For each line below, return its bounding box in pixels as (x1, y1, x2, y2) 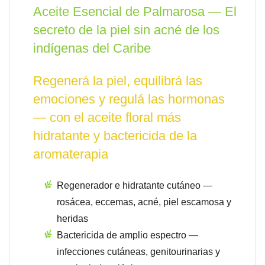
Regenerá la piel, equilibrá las (33, 73, 202, 89)
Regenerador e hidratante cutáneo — (57, 180, 212, 191)
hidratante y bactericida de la (33, 128, 197, 144)
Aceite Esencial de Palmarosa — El (33, 4, 237, 20)
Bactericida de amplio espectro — (57, 230, 198, 241)
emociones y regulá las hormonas (33, 92, 225, 107)
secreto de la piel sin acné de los (33, 22, 219, 38)
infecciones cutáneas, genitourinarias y (57, 247, 220, 257)
